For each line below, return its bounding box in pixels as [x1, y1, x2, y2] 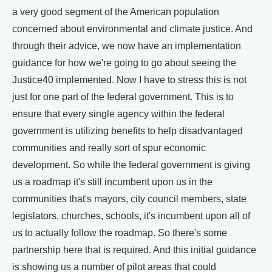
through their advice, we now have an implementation [12, 40, 241, 51]
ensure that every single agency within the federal [12, 108, 225, 119]
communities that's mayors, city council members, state [12, 193, 246, 204]
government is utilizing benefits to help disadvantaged [12, 125, 243, 136]
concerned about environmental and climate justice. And [12, 23, 253, 34]
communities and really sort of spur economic [12, 142, 206, 153]
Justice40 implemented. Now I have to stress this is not [12, 74, 246, 85]
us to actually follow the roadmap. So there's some [12, 227, 227, 238]
